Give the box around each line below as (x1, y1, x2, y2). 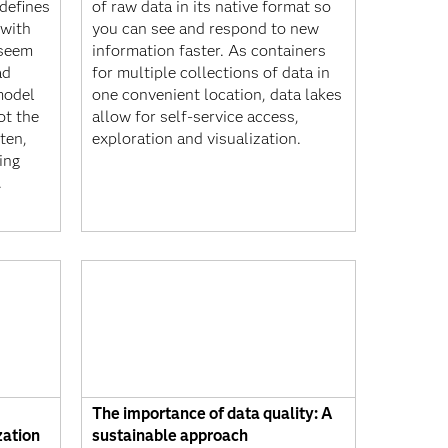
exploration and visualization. (92, 128, 301, 148)
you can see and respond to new (92, 18, 319, 38)
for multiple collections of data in (92, 62, 330, 82)
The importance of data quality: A (92, 404, 332, 423)
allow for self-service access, (92, 106, 299, 126)
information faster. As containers (92, 40, 326, 60)
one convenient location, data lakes (92, 84, 342, 104)
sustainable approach (92, 426, 248, 445)
